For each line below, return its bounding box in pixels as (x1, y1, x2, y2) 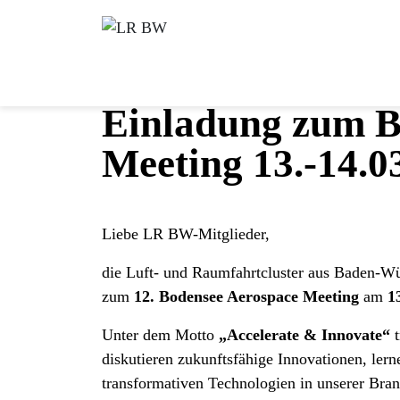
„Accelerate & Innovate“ (219, 326, 390, 344)
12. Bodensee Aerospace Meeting (134, 287, 359, 305)
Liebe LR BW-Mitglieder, (102, 225, 270, 243)
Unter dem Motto (102, 326, 219, 344)
